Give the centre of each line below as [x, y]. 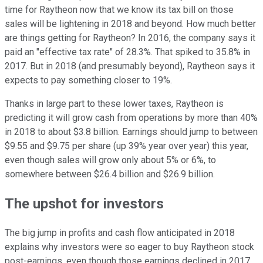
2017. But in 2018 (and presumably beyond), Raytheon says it [130, 66]
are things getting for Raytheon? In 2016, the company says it [130, 38]
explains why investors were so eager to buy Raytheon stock [129, 247]
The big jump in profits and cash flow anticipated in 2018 [120, 233]
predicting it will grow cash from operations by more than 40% [131, 118]
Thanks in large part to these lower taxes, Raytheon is [114, 104]
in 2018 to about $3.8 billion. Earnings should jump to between [131, 132]
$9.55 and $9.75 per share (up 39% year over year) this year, [127, 146]
